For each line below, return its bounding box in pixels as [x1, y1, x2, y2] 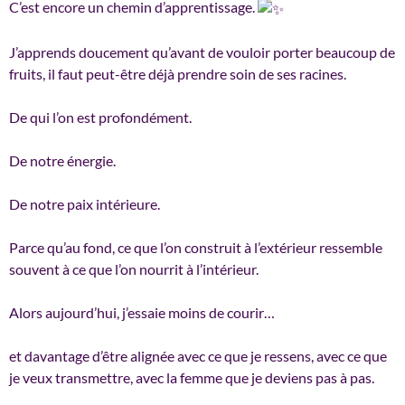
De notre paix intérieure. [9, 194, 160, 212]
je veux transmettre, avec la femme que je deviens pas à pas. [9, 368, 374, 386]
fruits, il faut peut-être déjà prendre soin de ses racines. [9, 64, 346, 82]
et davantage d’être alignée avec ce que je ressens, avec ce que [9, 346, 387, 364]
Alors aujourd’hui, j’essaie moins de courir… [9, 303, 275, 321]
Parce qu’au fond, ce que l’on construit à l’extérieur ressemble [9, 238, 382, 256]
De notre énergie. [9, 151, 116, 169]
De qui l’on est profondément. [9, 108, 192, 126]
